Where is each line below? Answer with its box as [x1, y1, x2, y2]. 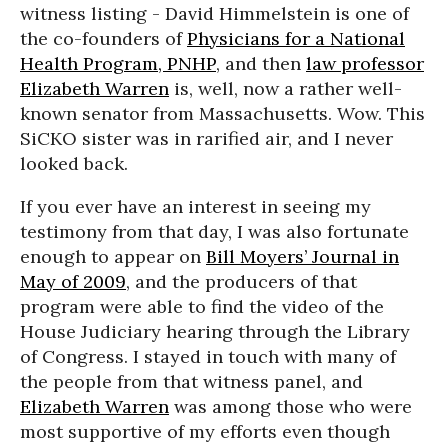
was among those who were [169, 395, 412, 418]
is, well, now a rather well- [169, 77, 402, 100]
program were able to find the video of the [20, 295, 384, 318]
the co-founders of [20, 27, 187, 50]
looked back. [20, 152, 128, 175]
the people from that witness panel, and [20, 370, 363, 393]
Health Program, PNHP [20, 52, 216, 75]
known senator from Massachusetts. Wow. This [20, 102, 425, 125]
